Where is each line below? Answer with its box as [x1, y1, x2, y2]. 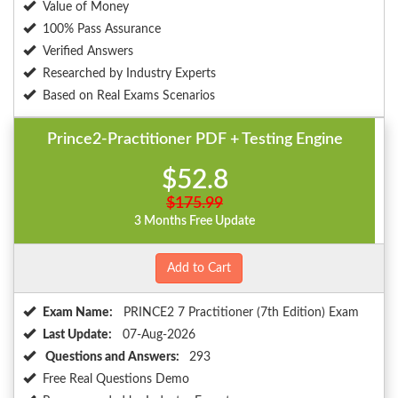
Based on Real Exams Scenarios [43, 90, 215, 103]
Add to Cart [167, 262, 231, 275]
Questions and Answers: [43, 351, 182, 364]
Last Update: [43, 329, 112, 342]
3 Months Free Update [134, 215, 255, 228]
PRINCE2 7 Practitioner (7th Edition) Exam [120, 306, 359, 320]
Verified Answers [43, 45, 133, 59]
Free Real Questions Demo [43, 373, 189, 386]
